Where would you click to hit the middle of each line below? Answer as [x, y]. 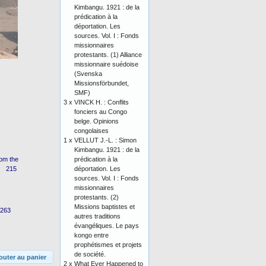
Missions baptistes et [104, 207]
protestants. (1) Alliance [108, 55]
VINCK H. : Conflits [102, 102]
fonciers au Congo [101, 112]
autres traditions [97, 216]
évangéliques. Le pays [107, 226]
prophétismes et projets [108, 245]
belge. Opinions [96, 121]
